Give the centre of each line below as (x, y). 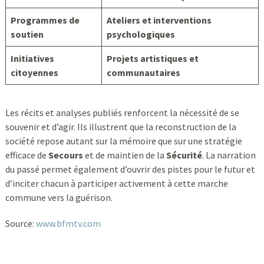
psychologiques (141, 34)
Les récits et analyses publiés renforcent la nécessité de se (122, 112)
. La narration (229, 155)
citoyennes (34, 72)
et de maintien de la (124, 155)
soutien (27, 34)
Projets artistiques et (152, 58)
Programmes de (45, 20)
